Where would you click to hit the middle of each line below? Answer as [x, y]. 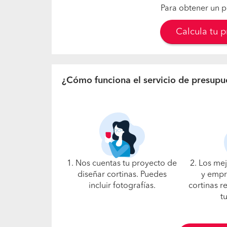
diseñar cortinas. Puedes [122, 175]
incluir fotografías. [122, 186]
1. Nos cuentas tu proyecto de [122, 164]
